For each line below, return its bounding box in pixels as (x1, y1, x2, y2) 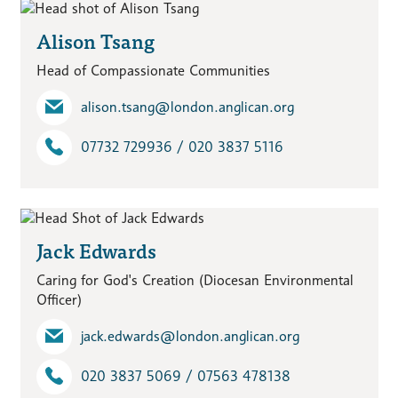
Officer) (36, 291, 82, 308)
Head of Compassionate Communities (36, 61, 270, 79)
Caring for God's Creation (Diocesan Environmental (36, 271, 354, 289)
